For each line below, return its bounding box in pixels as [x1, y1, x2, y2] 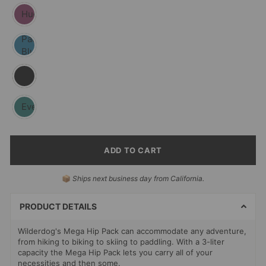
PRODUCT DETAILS [20, 201, 97, 212]
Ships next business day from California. [72, 174, 204, 183]
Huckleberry [21, 8, 73, 20]
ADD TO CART [103, 145, 163, 156]
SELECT [9, 165, 43, 175]
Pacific [21, 33, 49, 45]
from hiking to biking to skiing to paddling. [18, 237, 176, 247]
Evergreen [21, 101, 65, 113]
